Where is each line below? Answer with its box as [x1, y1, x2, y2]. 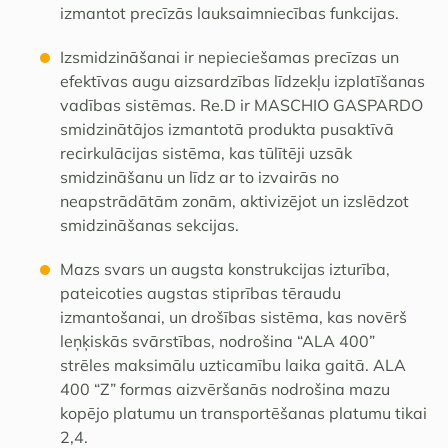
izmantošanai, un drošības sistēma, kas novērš [60, 307, 407, 327]
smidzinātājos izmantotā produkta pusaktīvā [60, 119, 394, 139]
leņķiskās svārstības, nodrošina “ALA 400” [60, 331, 375, 351]
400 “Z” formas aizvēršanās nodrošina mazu [60, 379, 390, 399]
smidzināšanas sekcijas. [60, 215, 239, 235]
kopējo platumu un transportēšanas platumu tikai [60, 403, 427, 423]
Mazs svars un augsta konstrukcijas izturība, [60, 259, 390, 279]
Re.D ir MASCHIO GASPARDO [200, 95, 423, 115]
